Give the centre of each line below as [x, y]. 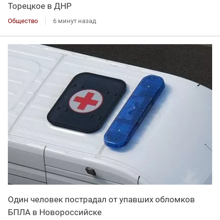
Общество [23, 21]
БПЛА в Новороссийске [55, 212]
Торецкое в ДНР [40, 6]
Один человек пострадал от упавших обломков [101, 199]
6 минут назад [75, 21]
